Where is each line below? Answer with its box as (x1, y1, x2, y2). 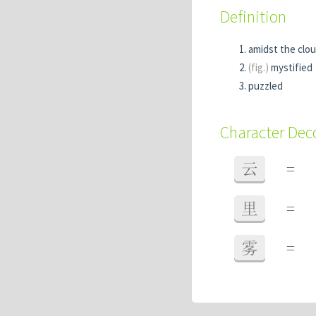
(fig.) (248, 61, 269, 74)
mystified (269, 61, 312, 74)
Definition (220, 6, 286, 28)
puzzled (248, 79, 283, 92)
